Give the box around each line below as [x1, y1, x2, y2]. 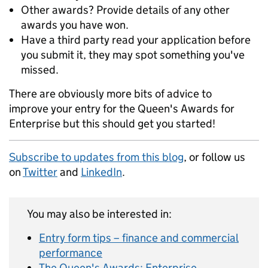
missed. [21, 63, 59, 77]
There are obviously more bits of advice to [9, 87, 212, 100]
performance [39, 246, 102, 260]
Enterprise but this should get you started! [9, 117, 215, 130]
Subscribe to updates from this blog [9, 150, 184, 164]
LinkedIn [81, 165, 122, 179]
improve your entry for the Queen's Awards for [9, 102, 234, 115]
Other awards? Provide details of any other [21, 3, 230, 17]
